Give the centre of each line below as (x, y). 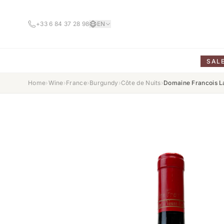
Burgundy (104, 83)
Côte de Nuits (141, 83)
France (76, 83)
